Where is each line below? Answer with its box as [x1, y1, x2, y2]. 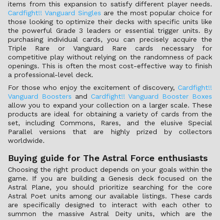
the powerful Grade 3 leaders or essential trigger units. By [8, 27, 212, 34]
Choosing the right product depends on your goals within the [8, 165, 212, 173]
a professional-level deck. [8, 71, 93, 79]
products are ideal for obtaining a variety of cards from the [8, 110, 212, 118]
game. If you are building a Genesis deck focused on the [8, 174, 212, 182]
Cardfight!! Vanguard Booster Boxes [90, 92, 213, 100]
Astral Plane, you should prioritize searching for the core [8, 183, 212, 191]
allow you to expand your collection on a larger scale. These [8, 101, 212, 109]
